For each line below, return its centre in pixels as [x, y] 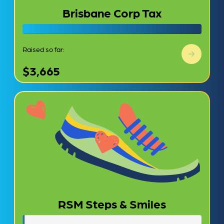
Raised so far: [43, 49]
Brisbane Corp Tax [112, 12]
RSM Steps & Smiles [112, 203]
